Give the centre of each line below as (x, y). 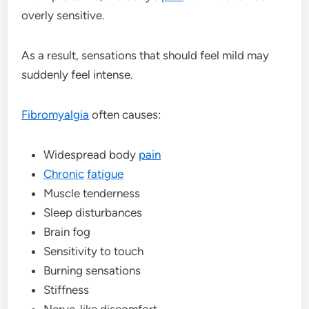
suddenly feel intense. (78, 74)
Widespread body (91, 154)
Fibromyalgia (56, 114)
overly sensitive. (63, 15)
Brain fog (67, 231)
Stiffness (67, 289)
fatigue (106, 173)
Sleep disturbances (93, 212)
